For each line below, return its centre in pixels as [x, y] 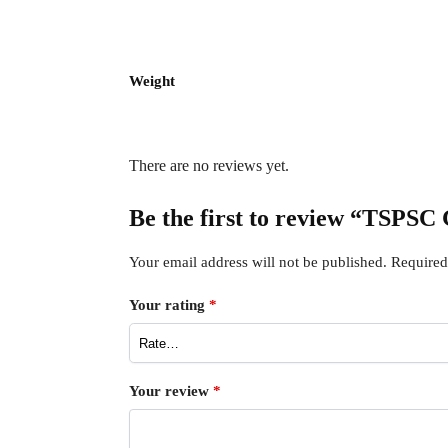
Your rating [168, 305]
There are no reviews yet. [208, 165]
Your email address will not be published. [257, 262]
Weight [152, 81]
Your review [170, 391]
